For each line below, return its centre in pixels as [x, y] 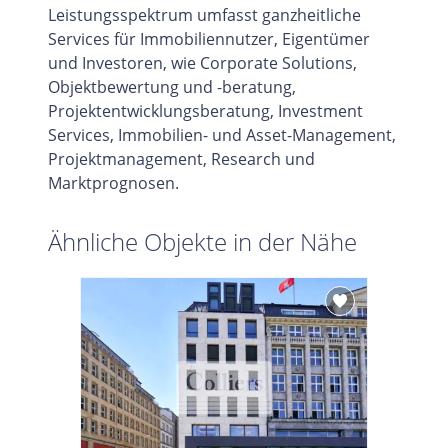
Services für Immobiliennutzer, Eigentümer [209, 39]
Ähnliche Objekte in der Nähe [202, 242]
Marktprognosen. [113, 183]
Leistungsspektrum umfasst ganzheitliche [204, 15]
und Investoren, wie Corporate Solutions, [202, 63]
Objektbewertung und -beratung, [172, 87]
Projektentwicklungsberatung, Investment [205, 111]
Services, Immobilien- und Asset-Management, [222, 135]
